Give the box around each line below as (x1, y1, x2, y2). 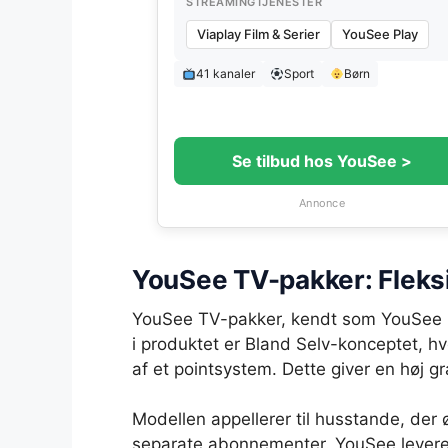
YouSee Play (342, 26, 418, 42)
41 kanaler (195, 66, 255, 81)
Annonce (299, 196, 345, 210)
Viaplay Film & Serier (197, 26, 320, 42)
